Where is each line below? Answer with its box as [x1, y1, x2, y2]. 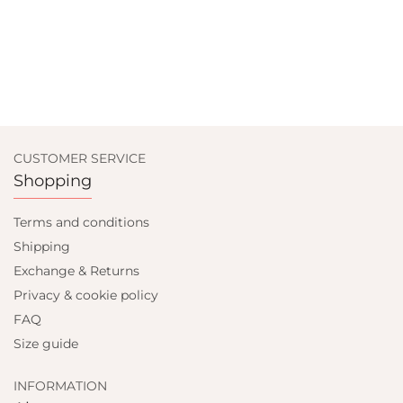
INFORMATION [13, 378, 107, 394]
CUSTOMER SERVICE [13, 150, 147, 166]
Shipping [13, 238, 70, 255]
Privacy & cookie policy [13, 287, 158, 303]
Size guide [13, 336, 78, 352]
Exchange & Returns [13, 263, 139, 279]
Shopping [13, 171, 92, 191]
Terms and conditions [13, 214, 149, 230]
